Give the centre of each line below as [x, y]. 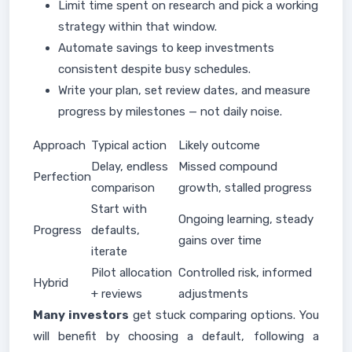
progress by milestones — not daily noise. [170, 112]
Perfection [62, 177]
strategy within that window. [137, 27]
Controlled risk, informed [245, 273]
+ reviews [117, 294]
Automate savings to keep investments [166, 48]
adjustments [213, 294]
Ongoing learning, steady [246, 219]
